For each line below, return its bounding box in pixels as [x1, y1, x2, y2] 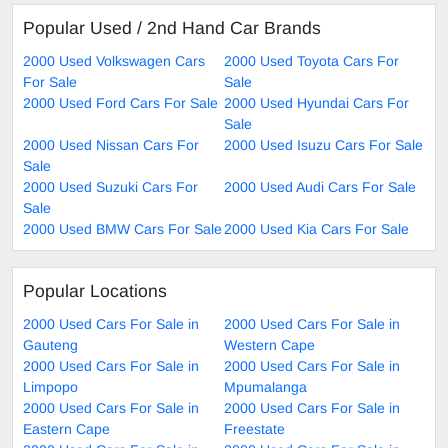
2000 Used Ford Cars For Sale [23, 94, 218, 111]
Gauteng [23, 336, 78, 353]
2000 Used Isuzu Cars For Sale [224, 136, 423, 153]
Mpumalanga [224, 378, 307, 395]
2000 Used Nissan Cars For [23, 136, 199, 153]
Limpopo [23, 378, 78, 395]
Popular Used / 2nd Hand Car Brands [23, 17, 321, 38]
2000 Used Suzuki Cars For [23, 178, 198, 195]
